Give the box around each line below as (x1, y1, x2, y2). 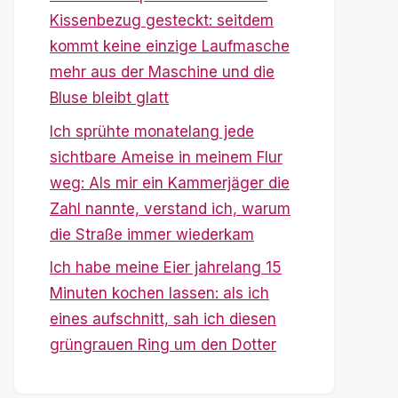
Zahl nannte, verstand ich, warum (50, 199, 291, 218)
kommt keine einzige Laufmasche (50, 37, 290, 55)
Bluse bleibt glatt (50, 89, 169, 107)
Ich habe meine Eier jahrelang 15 (50, 259, 282, 276)
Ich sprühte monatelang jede (50, 122, 254, 140)
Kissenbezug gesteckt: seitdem (50, 12, 274, 29)
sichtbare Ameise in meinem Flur (50, 147, 283, 166)
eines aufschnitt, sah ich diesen (50, 310, 276, 328)
